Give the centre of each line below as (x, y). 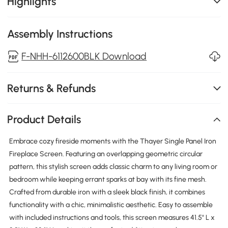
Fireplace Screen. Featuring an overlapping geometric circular (106, 154)
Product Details (44, 120)
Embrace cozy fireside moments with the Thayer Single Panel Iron (112, 141)
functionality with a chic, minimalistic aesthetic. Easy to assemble (111, 205)
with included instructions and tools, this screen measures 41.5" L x (112, 217)
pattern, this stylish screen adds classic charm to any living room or (113, 166)
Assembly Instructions (60, 34)
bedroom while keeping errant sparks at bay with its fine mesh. (108, 179)
